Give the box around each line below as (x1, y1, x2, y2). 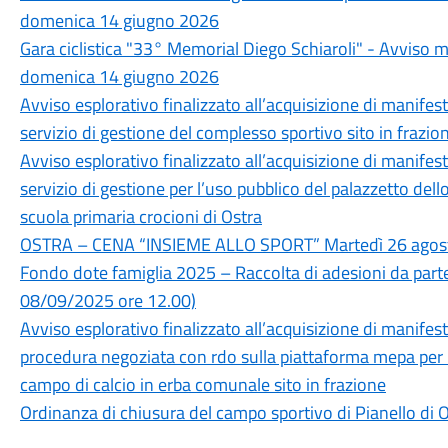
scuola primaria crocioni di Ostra (19, 203, 262, 230)
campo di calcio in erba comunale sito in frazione (19, 371, 386, 398)
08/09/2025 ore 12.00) (19, 287, 196, 314)
